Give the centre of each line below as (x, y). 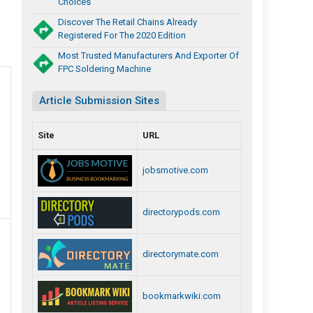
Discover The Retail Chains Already (128, 22)
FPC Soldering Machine (104, 69)
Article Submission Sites (99, 101)
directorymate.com (181, 254)
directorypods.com (181, 212)
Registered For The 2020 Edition (122, 35)
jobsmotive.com (175, 170)
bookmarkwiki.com (182, 296)
